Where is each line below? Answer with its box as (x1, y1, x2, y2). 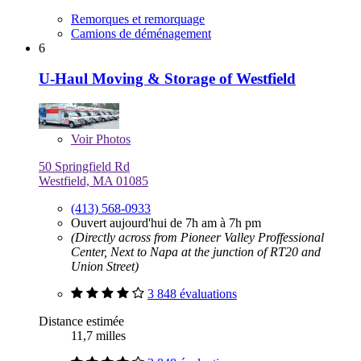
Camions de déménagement (71, 26, 211, 40)
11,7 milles (71, 329, 126, 343)
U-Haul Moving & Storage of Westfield (39, 70, 296, 88)
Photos (93, 132, 131, 147)
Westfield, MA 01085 (39, 174, 148, 189)
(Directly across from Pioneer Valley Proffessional (71, 230, 324, 245)
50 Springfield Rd (39, 160, 130, 174)
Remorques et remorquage (71, 11, 205, 26)
